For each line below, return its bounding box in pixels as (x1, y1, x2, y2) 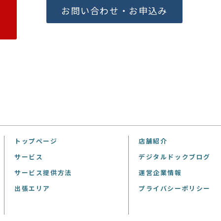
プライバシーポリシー (139, 184, 211, 193)
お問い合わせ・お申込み (61, 4, 168, 17)
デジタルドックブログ (139, 152, 211, 162)
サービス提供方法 (14, 168, 72, 178)
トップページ (14, 136, 58, 146)
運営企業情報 (139, 168, 182, 178)
